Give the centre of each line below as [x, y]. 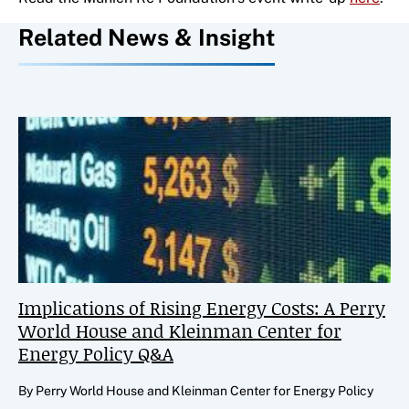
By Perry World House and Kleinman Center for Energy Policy [196, 390]
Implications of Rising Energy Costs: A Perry [202, 307]
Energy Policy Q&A [96, 353]
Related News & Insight [147, 37]
